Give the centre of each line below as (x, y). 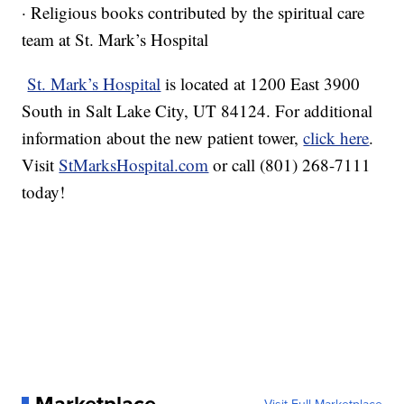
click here (336, 138)
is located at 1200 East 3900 (261, 84)
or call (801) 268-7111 (290, 165)
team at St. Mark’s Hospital (115, 40)
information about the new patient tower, (163, 138)
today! (44, 192)
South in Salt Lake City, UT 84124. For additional (197, 111)
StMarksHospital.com (134, 165)
